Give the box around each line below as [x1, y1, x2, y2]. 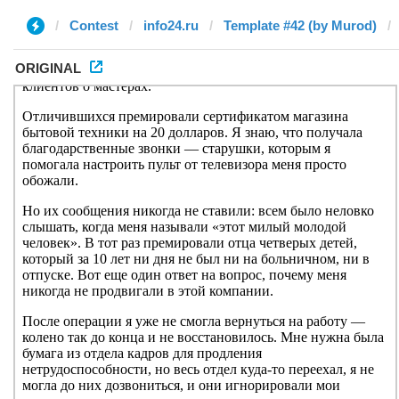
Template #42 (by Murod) [224, 18, 377, 33]
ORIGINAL [15, 61, 81, 76]
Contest [69, 18, 118, 33]
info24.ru [143, 18, 199, 33]
